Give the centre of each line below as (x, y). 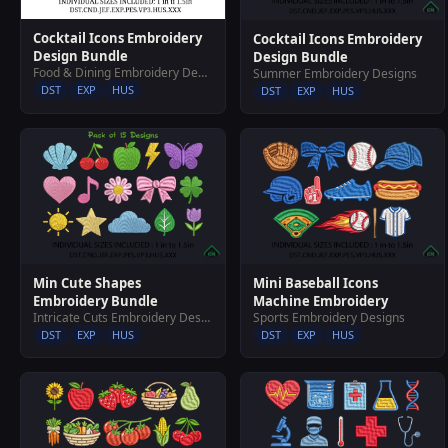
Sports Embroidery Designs (328, 318)
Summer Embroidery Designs (334, 73)
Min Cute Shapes (87, 283)
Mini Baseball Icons (315, 283)
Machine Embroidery (320, 301)
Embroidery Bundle (95, 301)
